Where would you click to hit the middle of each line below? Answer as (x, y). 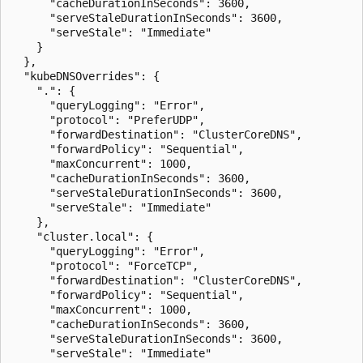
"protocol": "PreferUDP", (108, 120)
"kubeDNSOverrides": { (85, 76)
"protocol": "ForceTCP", (105, 265)
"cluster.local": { (82, 236)
